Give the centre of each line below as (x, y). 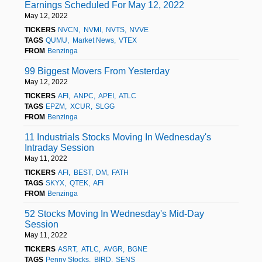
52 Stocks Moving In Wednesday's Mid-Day (114, 213)
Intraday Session (59, 147)
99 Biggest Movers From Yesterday (97, 71)
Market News (93, 40)
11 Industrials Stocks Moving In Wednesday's (118, 137)
